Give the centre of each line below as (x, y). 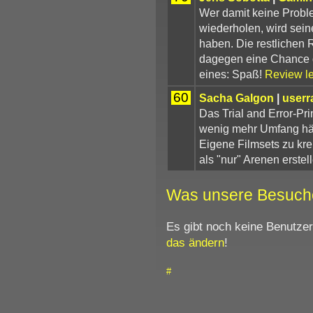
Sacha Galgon (236, 97)
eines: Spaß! (230, 74)
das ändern (195, 242)
